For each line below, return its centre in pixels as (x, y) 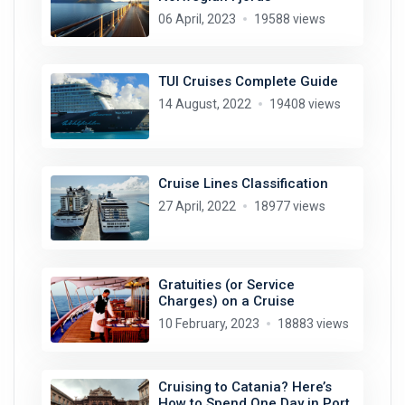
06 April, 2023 (197, 19)
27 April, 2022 (197, 206)
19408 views (305, 104)
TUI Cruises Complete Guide (248, 82)
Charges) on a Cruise (226, 301)
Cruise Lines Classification (243, 183)
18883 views (313, 324)
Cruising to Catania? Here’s (245, 386)
